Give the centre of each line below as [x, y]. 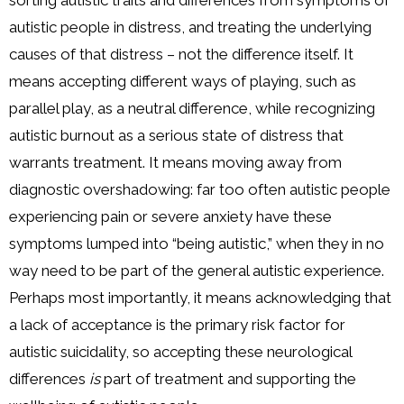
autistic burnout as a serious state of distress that [176, 136]
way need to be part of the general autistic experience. [197, 271]
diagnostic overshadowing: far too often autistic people [200, 190]
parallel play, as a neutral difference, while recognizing [192, 109]
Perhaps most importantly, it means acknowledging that [200, 298]
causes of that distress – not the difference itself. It [181, 55]
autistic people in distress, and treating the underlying [190, 28]
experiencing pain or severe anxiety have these [170, 217]
